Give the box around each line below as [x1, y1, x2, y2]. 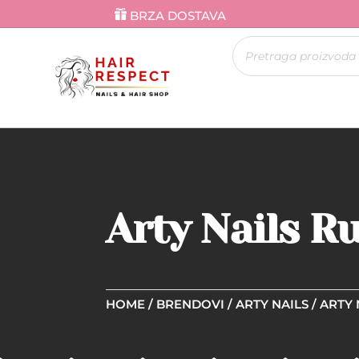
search [232, 44, 271, 59]
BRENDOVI [156, 296, 224, 313]
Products [232, 33, 284, 48]
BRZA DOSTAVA [130, 7, 226, 23]
